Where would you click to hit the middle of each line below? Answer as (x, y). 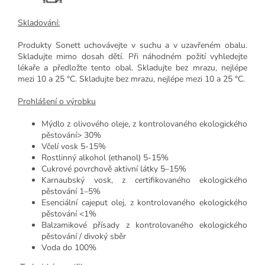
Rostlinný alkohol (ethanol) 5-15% (105, 157)
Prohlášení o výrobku (57, 101)
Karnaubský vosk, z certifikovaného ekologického (144, 180)
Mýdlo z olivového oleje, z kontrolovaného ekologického (144, 124)
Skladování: (39, 22)
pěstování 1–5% (71, 191)
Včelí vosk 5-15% (74, 146)
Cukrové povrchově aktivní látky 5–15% (114, 169)
